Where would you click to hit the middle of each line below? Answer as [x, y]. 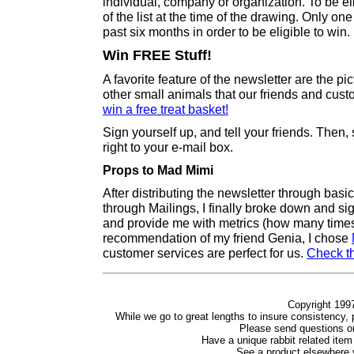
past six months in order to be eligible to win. [226, 32]
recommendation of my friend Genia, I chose [227, 238]
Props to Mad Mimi [158, 170]
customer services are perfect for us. [205, 253]
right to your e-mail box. [168, 147]
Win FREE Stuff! [157, 55]
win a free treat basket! [166, 109]
